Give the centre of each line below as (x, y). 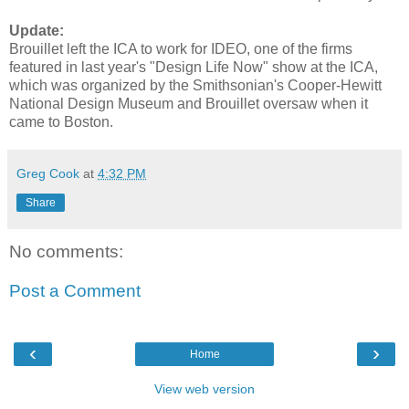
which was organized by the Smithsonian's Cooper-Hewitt (195, 85)
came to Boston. (61, 121)
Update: (37, 30)
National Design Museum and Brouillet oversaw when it (189, 103)
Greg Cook (48, 173)
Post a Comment (75, 291)
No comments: (66, 251)
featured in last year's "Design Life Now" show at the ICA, (194, 67)
